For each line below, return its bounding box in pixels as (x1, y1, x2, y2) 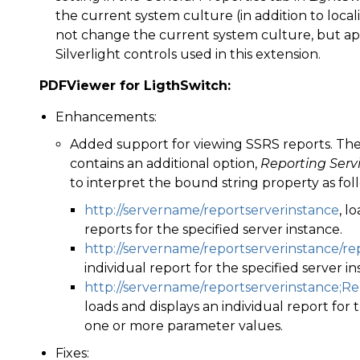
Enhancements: (55, 109, 157, 125)
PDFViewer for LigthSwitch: (39, 78, 231, 93)
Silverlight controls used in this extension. (55, 47, 321, 62)
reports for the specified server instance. (84, 222, 342, 237)
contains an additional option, (70, 156, 260, 171)
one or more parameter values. (84, 318, 283, 333)
